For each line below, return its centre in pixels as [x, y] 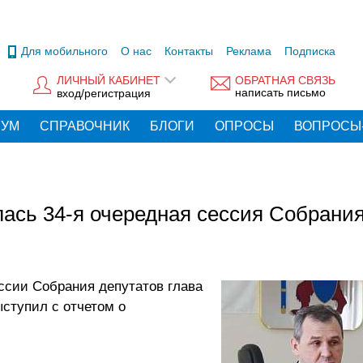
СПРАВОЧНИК [85, 126]
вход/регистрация [104, 93]
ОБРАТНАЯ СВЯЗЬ [285, 81]
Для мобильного [64, 51]
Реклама [249, 51]
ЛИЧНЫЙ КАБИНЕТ [109, 81]
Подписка [310, 51]
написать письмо [280, 93]
